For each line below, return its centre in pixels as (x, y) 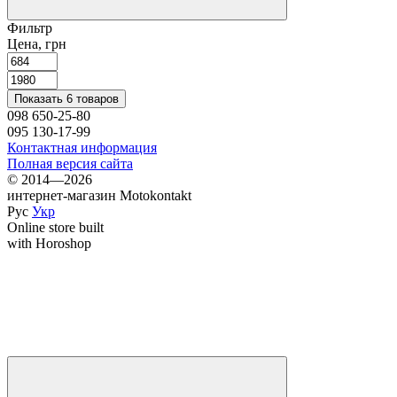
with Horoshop (49, 243)
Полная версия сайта (70, 163)
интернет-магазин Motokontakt (99, 195)
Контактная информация (82, 147)
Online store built (55, 227)
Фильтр (30, 27)
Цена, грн (37, 43)
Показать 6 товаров (66, 98)
